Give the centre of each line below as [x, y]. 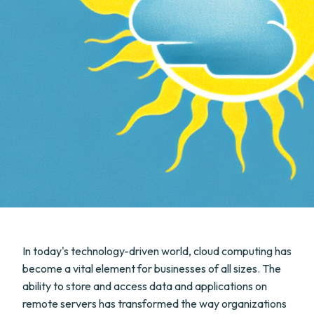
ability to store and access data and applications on [145, 286]
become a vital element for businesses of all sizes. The [152, 268]
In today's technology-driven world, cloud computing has [157, 251]
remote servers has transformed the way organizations [155, 303]
